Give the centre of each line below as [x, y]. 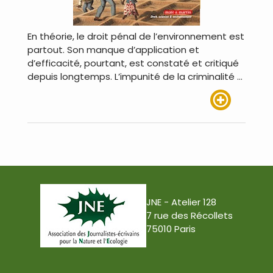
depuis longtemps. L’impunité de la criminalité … [135, 77]
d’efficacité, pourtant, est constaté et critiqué [133, 63]
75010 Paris [171, 229]
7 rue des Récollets [190, 216]
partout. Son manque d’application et [113, 50]
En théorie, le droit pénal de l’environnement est [136, 37]
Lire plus [228, 117]
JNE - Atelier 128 [181, 202]
